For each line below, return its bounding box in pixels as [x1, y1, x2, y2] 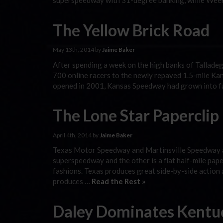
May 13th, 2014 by [53, 46, 102, 53]
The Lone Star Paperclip [53, 106, 219, 125]
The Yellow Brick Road [53, 20, 210, 40]
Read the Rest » [92, 177, 145, 186]
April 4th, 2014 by [53, 131, 100, 139]
